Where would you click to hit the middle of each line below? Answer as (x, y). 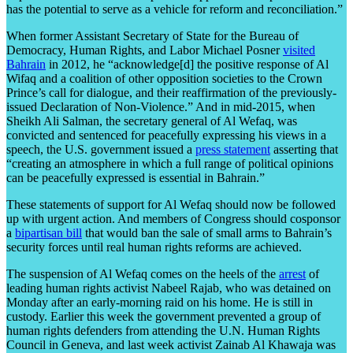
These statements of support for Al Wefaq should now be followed (171, 204)
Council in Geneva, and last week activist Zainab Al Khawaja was (171, 344)
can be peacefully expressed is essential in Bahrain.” (136, 177)
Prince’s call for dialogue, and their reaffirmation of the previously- (171, 92)
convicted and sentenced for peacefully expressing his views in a (166, 135)
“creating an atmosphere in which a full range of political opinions (170, 163)
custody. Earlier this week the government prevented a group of (163, 316)
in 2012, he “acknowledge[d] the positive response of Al (187, 64)
